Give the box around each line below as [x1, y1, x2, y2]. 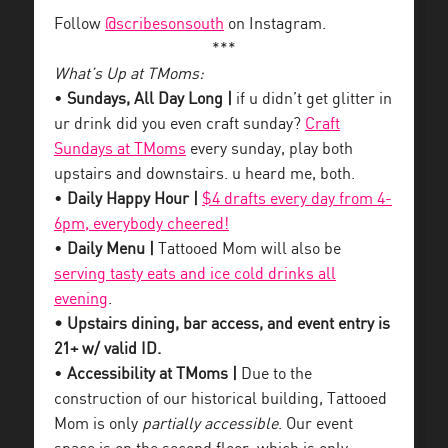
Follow [54, 16, 105, 33]
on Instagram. [224, 16, 326, 33]
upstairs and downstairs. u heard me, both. [54, 166, 355, 183]
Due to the [237, 366, 312, 383]
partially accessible [142, 416, 278, 433]
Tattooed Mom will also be [154, 241, 341, 258]
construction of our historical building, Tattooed [54, 391, 387, 408]
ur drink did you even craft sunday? [54, 116, 305, 133]
